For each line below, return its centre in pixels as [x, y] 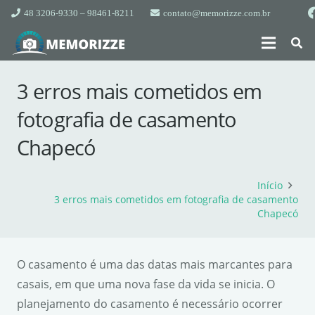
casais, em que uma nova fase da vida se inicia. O [146, 284]
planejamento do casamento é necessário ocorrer [150, 304]
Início [270, 185]
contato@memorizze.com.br [216, 13]
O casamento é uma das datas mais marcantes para [155, 264]
